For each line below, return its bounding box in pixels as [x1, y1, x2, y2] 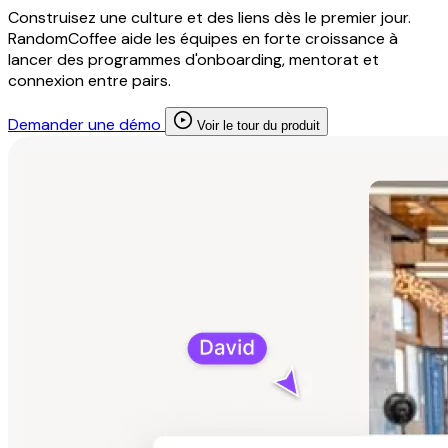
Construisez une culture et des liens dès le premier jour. [8, 7, 411, 29]
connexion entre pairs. [8, 70, 171, 92]
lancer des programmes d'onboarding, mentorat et [8, 49, 379, 71]
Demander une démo [8, 114, 165, 136]
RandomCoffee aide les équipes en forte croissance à [8, 28, 398, 50]
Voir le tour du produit [193, 118, 320, 134]
